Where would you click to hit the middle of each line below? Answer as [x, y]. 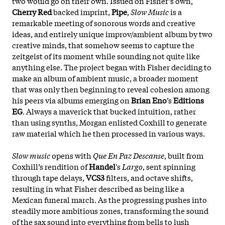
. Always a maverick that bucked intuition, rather [109, 111]
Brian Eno [149, 100]
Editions [189, 100]
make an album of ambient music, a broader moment [105, 78]
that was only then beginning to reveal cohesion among [111, 89]
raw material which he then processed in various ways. [108, 133]
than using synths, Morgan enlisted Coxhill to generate [109, 122]
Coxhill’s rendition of [50, 166]
